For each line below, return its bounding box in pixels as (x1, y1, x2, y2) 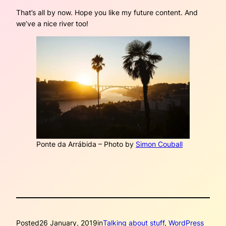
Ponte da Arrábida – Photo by (36, 139, 136, 148)
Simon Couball (136, 139, 183, 148)
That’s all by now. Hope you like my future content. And (16, 8, 198, 17)
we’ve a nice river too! (16, 19, 88, 28)
